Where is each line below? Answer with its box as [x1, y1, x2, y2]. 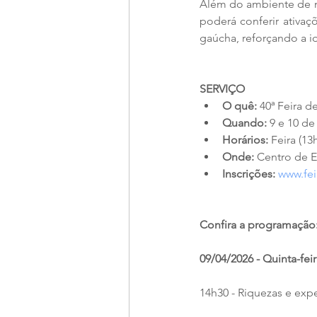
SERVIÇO [200, 81, 245, 96]
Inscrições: [222, 166, 275, 180]
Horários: [222, 132, 268, 146]
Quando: [222, 115, 267, 129]
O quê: [222, 98, 257, 113]
